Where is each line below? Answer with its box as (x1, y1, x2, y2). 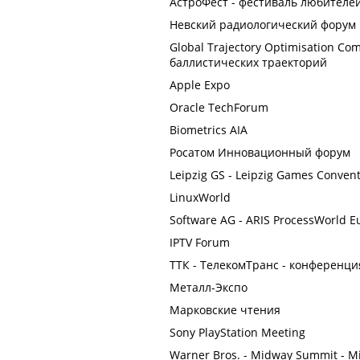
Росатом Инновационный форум (170, 145, 350, 160)
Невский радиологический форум (170, 17, 356, 32)
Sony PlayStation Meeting (170, 325, 305, 340)
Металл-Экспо (170, 280, 247, 295)
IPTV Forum (170, 235, 230, 250)
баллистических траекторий (170, 55, 327, 70)
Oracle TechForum (170, 100, 268, 115)
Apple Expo (170, 77, 230, 92)
